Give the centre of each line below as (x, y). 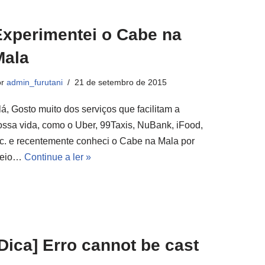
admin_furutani (35, 82)
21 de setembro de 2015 (121, 82)
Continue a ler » (58, 157)
